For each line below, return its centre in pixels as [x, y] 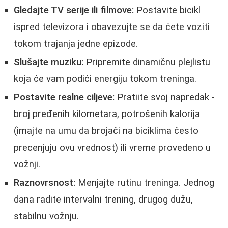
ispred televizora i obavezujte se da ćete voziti [112, 27]
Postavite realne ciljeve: [64, 97]
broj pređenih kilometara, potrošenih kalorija [107, 114]
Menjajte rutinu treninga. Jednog [145, 182]
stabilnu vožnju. [46, 216]
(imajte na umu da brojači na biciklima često [106, 131]
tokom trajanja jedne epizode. [76, 44]
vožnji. [27, 164]
